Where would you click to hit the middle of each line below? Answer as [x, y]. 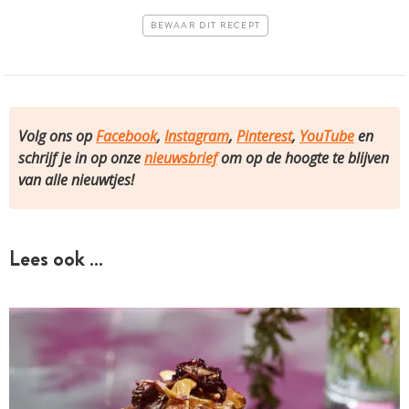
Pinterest [264, 136]
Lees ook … [56, 258]
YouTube [327, 136]
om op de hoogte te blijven [303, 157]
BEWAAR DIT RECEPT [206, 26]
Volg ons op [57, 136]
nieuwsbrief [181, 157]
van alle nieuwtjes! [76, 179]
